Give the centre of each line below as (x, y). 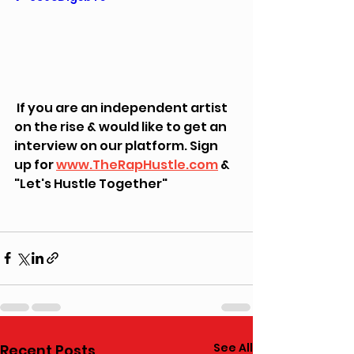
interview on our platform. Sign (117, 145)
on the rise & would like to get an (122, 126)
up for (35, 164)
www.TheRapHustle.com (137, 164)
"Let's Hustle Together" (91, 183)
